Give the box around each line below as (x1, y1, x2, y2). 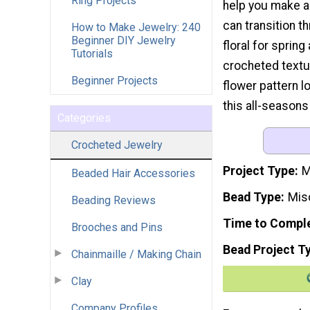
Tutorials (71, 46, 113, 60)
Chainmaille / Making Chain (71, 247, 201, 261)
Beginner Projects (71, 73, 158, 87)
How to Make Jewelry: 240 (71, 20, 201, 34)
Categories (57, 111, 111, 125)
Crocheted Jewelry (71, 138, 163, 152)
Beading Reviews (71, 193, 156, 207)
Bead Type (223, 190, 281, 204)
